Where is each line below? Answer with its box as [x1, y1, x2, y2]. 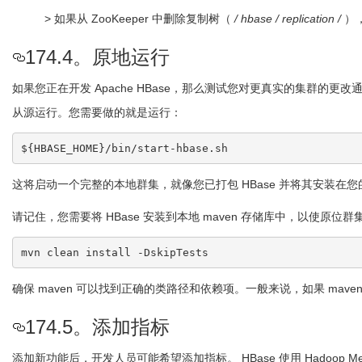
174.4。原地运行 [25, 46, 170, 68]
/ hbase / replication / [234, 12, 341, 25]
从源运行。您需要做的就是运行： [12, 106, 182, 119]
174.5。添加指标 [25, 316, 170, 338]
